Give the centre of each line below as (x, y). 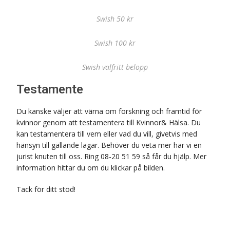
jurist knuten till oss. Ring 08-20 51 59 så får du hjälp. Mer (112, 156)
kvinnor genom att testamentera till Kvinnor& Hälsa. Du (109, 122)
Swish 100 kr (115, 43)
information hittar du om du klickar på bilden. (92, 168)
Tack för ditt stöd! (47, 189)
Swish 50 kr (115, 19)
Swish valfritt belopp (115, 67)
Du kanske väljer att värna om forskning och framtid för (109, 111)
